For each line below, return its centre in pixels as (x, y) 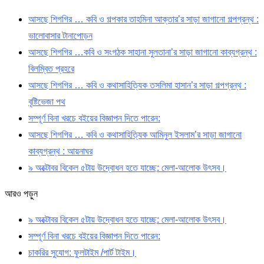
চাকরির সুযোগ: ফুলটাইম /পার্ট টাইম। (82, 253)
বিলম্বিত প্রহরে (51, 69)
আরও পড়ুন (21, 194)
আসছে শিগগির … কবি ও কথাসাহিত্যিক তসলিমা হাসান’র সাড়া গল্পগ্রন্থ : (137, 85)
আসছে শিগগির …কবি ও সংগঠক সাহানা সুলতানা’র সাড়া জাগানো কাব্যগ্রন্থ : (143, 52)
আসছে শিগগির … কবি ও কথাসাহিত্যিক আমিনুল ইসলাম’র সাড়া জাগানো (135, 135)
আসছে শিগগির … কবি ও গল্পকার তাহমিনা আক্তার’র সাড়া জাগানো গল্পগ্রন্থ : (143, 19)
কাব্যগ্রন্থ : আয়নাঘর (60, 151)
